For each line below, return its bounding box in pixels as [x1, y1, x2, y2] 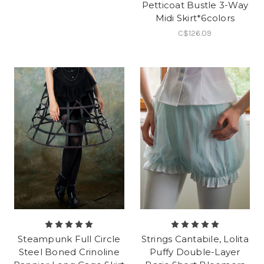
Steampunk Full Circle [18, 233, 121, 245]
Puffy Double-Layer [150, 246, 240, 258]
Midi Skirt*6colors [155, 12, 235, 24]
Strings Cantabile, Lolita [141, 233, 249, 245]
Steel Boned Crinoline [18, 246, 120, 258]
